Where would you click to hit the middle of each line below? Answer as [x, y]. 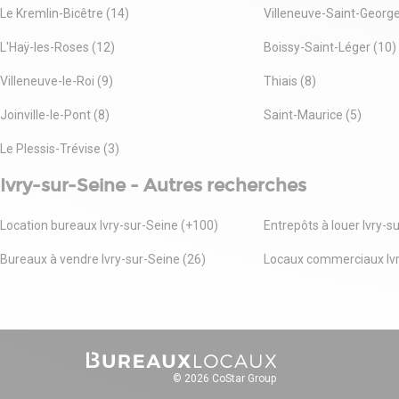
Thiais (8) [290, 81]
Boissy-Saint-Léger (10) [330, 47]
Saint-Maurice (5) [313, 114]
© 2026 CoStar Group [224, 378]
